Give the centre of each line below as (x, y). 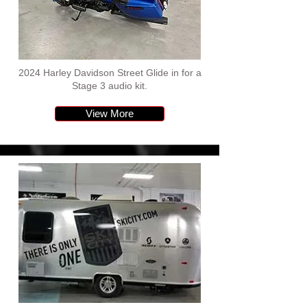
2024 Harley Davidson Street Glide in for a (110, 73)
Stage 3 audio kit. (110, 86)
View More (110, 113)
